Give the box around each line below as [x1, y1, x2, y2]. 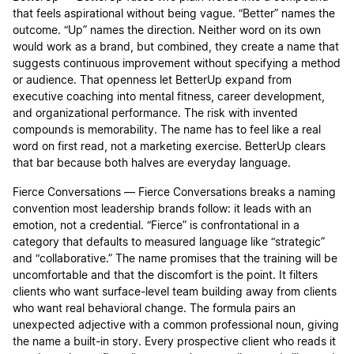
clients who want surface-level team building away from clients [13, 287, 337, 299]
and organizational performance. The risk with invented [13, 108, 298, 120]
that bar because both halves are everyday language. [13, 158, 291, 170]
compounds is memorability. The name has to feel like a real [13, 125, 321, 137]
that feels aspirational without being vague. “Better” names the [13, 9, 335, 21]
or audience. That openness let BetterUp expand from [13, 75, 292, 87]
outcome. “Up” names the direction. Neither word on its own [13, 25, 321, 37]
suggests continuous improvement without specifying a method [13, 58, 341, 70]
